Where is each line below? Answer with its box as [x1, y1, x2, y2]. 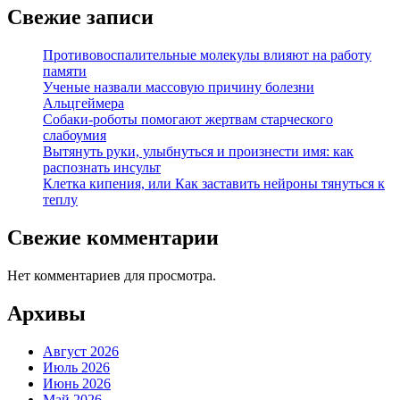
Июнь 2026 [43, 375, 111, 391]
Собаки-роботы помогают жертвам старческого [43, 111, 333, 127]
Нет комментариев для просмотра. [7, 267, 216, 283]
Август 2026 [43, 343, 119, 359]
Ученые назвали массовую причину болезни [43, 79, 314, 95]
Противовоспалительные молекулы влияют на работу [43, 46, 371, 62]
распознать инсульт [43, 159, 161, 175]
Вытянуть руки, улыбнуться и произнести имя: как [43, 143, 354, 159]
